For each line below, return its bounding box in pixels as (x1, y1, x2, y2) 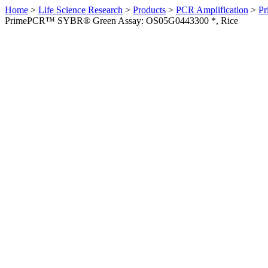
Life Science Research (38, 5, 123, 15)
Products (133, 5, 166, 15)
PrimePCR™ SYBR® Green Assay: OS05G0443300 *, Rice (5, 16, 238, 26)
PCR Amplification (176, 5, 248, 15)
